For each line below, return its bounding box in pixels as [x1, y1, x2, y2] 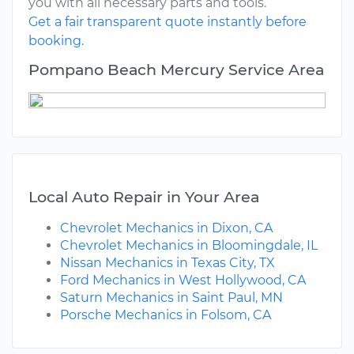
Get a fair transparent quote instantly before [28, 14, 307, 30]
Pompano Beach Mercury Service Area [28, 60, 324, 80]
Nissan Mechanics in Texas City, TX [60, 255, 275, 271]
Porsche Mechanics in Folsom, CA [60, 307, 271, 323]
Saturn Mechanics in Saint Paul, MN [60, 290, 283, 306]
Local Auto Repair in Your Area [28, 187, 259, 207]
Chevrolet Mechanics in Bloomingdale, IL [60, 238, 318, 254]
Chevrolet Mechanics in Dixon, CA [60, 220, 273, 236]
